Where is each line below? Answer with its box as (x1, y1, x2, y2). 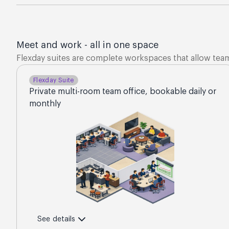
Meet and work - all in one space (16, 40, 158, 50)
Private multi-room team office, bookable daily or (29, 87, 216, 96)
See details (37, 216, 76, 223)
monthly (29, 100, 61, 108)
